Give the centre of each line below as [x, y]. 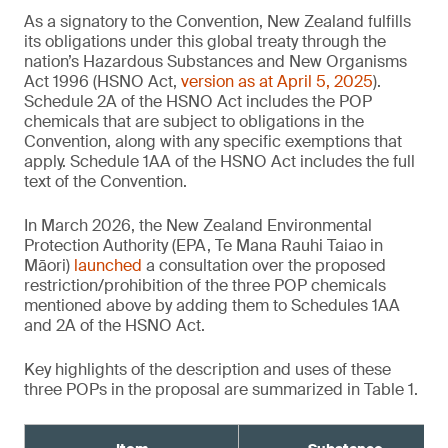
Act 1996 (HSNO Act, [102, 81]
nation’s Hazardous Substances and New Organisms [215, 61]
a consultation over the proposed [264, 265]
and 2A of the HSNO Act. [114, 325]
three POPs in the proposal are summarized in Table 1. [221, 389]
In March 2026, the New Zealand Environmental [198, 225]
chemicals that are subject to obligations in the [194, 121]
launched [108, 265]
